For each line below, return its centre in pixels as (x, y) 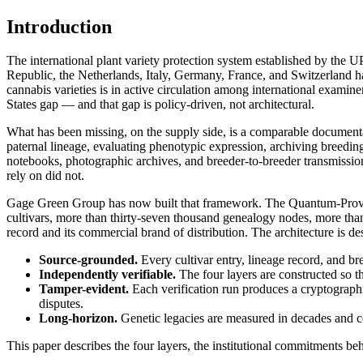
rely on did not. (45, 176)
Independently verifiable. (107, 275)
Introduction (59, 26)
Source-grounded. (88, 260)
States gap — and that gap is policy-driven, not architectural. (160, 105)
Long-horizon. (78, 318)
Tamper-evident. (84, 289)
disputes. (61, 304)
